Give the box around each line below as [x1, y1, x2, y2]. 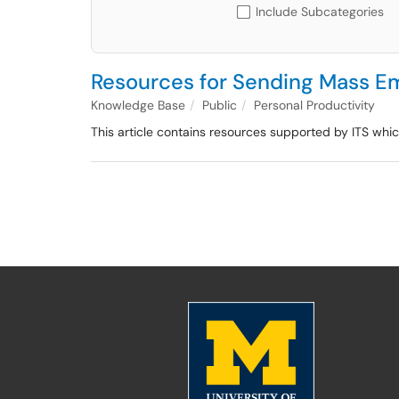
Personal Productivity [254, 97, 375, 113]
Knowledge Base [91, 97, 185, 113]
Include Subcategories [256, 4, 384, 20]
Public [202, 97, 237, 113]
